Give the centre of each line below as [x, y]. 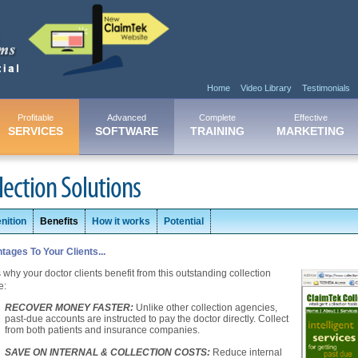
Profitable [36, 117]
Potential [184, 221]
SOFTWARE [127, 131]
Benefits [59, 221]
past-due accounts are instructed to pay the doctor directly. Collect [147, 318]
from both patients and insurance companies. [102, 330]
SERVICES [36, 131]
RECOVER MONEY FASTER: [70, 307]
